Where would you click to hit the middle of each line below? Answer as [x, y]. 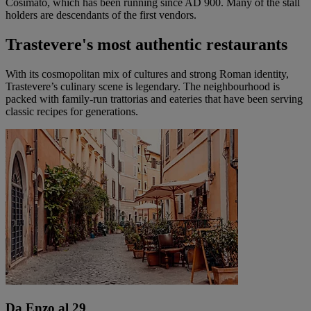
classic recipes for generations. [72, 111]
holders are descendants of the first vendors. [102, 15]
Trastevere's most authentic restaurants [146, 44]
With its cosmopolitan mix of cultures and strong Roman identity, [147, 74]
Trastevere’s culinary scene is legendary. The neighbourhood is [143, 86]
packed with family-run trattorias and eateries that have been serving [154, 99]
